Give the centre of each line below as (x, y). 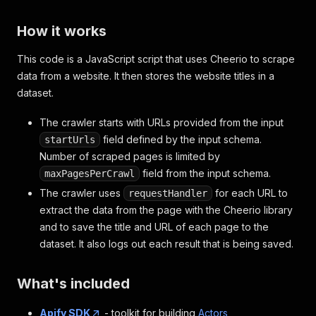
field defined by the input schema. (181, 139)
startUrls (70, 140)
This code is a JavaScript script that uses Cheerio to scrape (156, 59)
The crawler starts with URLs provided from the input (162, 122)
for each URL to (250, 193)
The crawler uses (81, 193)
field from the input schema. (205, 173)
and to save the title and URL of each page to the (154, 227)
